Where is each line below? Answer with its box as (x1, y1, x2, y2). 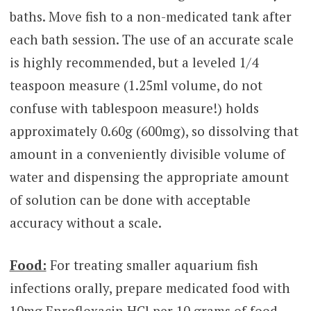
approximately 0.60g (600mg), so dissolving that (9, 121, 299, 140)
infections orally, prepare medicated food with (9, 279, 290, 297)
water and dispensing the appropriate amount (9, 167, 289, 185)
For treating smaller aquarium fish (46, 256, 258, 274)
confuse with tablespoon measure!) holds (9, 99, 259, 117)
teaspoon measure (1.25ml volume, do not (9, 76, 262, 94)
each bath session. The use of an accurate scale (9, 30, 294, 48)
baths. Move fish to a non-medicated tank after (9, 7, 292, 25)
